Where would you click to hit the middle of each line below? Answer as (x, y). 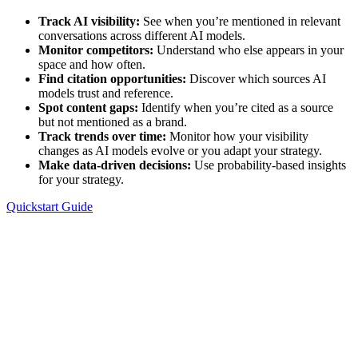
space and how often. (92, 65)
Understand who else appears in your (249, 50)
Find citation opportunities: (112, 79)
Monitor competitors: (96, 50)
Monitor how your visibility (237, 137)
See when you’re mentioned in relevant (240, 22)
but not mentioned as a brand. (113, 122)
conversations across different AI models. (142, 36)
